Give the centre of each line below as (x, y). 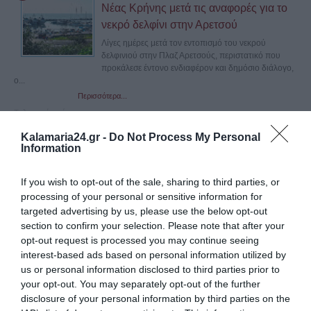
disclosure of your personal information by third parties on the (155, 298)
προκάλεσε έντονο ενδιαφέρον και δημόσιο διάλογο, (197, 68)
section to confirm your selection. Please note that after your (153, 225)
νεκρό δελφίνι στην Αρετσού (169, 25)
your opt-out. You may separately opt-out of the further (141, 284)
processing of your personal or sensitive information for (142, 196)
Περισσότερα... (102, 96)
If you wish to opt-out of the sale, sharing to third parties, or (150, 182)
